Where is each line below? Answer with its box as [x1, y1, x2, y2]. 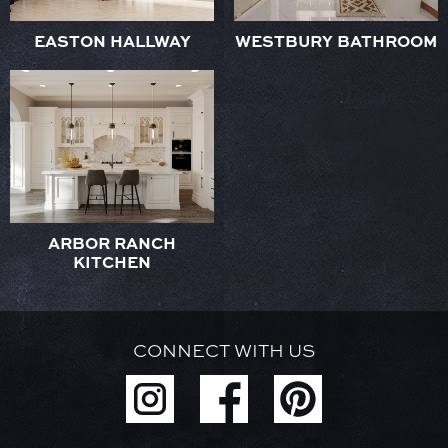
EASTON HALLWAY [33, 28, 191, 52]
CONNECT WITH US [133, 337, 315, 362]
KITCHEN [73, 249, 151, 273]
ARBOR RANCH [48, 230, 176, 254]
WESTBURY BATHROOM [235, 28, 437, 52]
